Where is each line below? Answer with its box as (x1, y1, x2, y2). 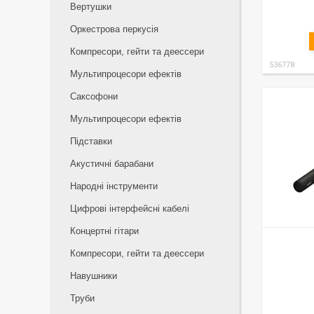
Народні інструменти (70, 181, 158, 191)
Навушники (70, 271, 117, 281)
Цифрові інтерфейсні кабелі (70, 203, 189, 214)
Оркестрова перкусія (70, 24, 158, 34)
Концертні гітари (70, 226, 139, 236)
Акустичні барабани (70, 158, 153, 169)
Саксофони (70, 91, 118, 102)
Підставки (70, 136, 112, 146)
